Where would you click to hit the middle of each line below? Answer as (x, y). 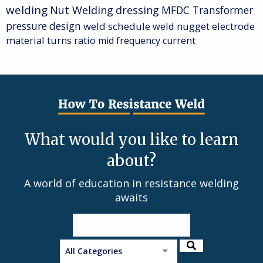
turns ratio (71, 41)
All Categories (94, 251)
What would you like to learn (131, 139)
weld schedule (117, 26)
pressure (26, 26)
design (65, 26)
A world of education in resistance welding (131, 183)
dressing (137, 10)
